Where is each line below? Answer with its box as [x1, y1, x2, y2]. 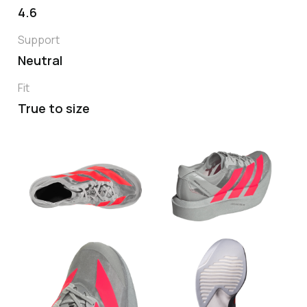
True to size [18, 100, 90, 117]
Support [18, 32, 60, 48]
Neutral [18, 52, 62, 69]
